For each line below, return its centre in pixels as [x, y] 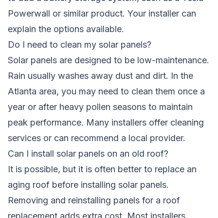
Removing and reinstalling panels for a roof [94, 200]
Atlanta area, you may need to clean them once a [106, 91]
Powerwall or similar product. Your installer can [102, 13]
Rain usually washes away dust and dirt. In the [100, 75]
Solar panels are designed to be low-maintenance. [109, 60]
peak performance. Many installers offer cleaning [106, 122]
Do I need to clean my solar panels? [80, 44]
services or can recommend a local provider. [97, 138]
